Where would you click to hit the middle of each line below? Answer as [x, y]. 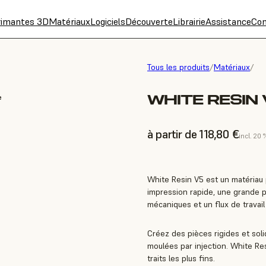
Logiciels [108, 21]
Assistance [228, 21]
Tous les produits [178, 67]
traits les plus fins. [181, 259]
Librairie [189, 21]
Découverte [149, 21]
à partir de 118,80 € [193, 134]
